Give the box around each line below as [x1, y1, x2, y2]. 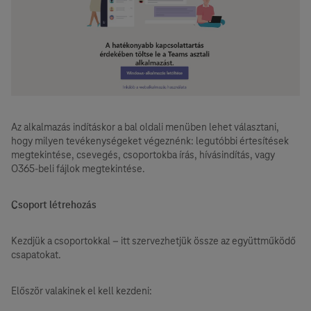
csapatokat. [11, 248, 61, 261]
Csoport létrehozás [11, 198, 96, 211]
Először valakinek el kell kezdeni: [11, 284, 152, 297]
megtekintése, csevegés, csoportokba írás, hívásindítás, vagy [11, 148, 275, 161]
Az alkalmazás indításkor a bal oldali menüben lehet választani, [11, 120, 279, 133]
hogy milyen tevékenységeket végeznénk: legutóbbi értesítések [11, 134, 289, 147]
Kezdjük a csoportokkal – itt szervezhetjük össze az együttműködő [11, 234, 296, 247]
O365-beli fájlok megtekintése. [11, 162, 145, 175]
